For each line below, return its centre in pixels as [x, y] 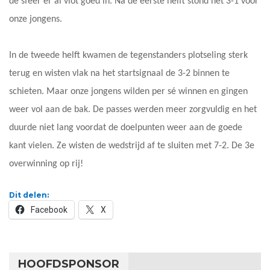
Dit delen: [29, 195]
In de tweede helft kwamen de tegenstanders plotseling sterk [128, 55]
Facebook [49, 209]
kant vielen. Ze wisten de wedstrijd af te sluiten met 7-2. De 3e [132, 146]
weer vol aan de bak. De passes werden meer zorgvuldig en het [133, 109]
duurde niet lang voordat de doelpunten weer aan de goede [126, 127]
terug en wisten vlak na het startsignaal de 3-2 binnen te [119, 73]
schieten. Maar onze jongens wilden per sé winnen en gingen [128, 91]
